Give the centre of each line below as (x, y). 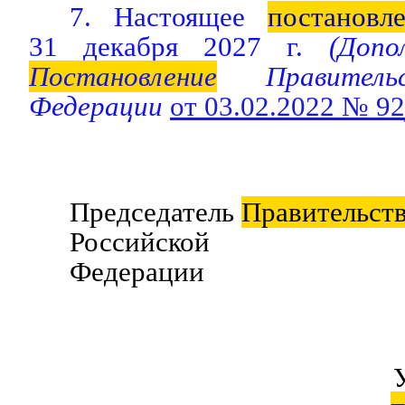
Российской (140, 242)
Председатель (155, 212)
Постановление (123, 76)
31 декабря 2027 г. (166, 47)
